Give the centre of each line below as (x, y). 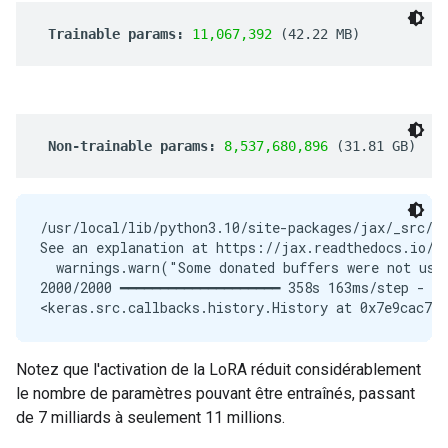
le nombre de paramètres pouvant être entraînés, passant (215, 393)
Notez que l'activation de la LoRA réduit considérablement (218, 369)
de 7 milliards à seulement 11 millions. (150, 417)
